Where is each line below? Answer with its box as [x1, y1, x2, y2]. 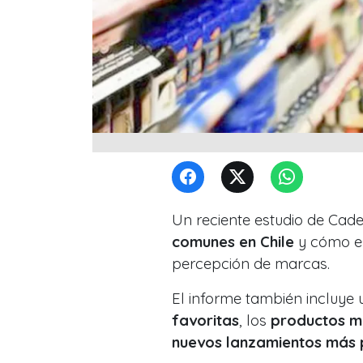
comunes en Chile [172, 232, 294, 251]
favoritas [172, 310, 239, 330]
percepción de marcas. [172, 254, 330, 273]
